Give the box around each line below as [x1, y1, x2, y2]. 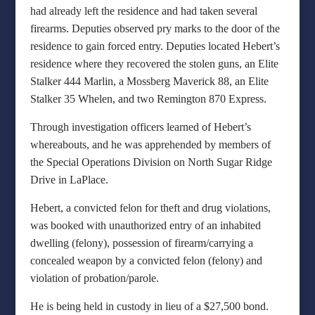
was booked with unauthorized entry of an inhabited [30, 219, 261, 231]
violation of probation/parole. [30, 272, 159, 284]
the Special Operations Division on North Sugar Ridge [30, 156, 272, 168]
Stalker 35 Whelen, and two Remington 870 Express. [30, 93, 266, 105]
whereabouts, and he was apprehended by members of [30, 139, 271, 150]
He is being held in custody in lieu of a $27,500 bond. [30, 300, 269, 312]
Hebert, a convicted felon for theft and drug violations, [30, 202, 271, 214]
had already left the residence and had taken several [30, 5, 257, 17]
